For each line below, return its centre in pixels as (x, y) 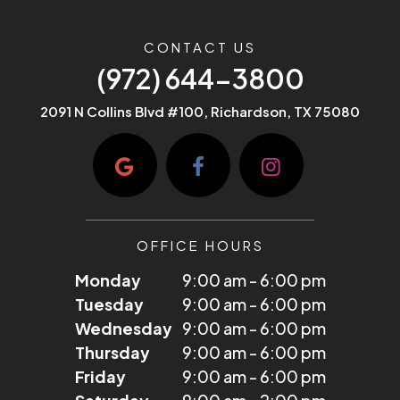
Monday (108, 280)
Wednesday (123, 329)
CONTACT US (200, 47)
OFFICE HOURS (200, 246)
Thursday (112, 353)
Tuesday (109, 304)
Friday (100, 377)
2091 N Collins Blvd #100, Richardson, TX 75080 (200, 112)
